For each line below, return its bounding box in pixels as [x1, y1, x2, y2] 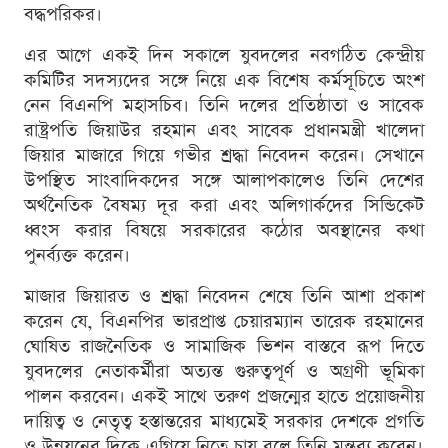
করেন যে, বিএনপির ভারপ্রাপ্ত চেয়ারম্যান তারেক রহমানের [24, 309, 424, 335]
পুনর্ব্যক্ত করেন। [24, 243, 130, 269]
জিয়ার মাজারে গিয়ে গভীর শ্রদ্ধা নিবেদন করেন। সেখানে [24, 143, 424, 169]
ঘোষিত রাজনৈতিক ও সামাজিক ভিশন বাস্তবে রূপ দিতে [24, 334, 424, 360]
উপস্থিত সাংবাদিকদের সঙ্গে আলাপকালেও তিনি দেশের [24, 168, 424, 194]
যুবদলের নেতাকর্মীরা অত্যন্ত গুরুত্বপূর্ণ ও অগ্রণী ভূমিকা [24, 359, 424, 385]
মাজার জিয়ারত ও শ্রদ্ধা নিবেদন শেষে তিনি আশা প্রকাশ [24, 284, 424, 310]
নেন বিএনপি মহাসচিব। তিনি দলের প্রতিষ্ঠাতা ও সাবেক [24, 93, 424, 119]
